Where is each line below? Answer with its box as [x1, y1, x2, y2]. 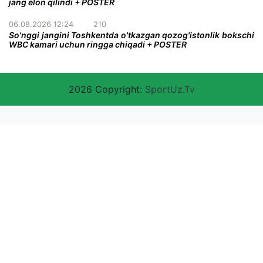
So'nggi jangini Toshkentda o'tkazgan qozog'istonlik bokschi [9, 29, 254, 40]
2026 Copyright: [68, 83, 145, 95]
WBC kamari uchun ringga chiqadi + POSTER [9, 39, 187, 49]
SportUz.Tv [144, 83, 195, 95]
